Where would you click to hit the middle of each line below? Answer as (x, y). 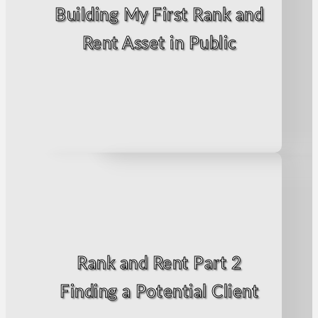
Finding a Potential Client (159, 291)
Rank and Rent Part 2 (159, 262)
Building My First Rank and (159, 14)
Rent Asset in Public (159, 42)
